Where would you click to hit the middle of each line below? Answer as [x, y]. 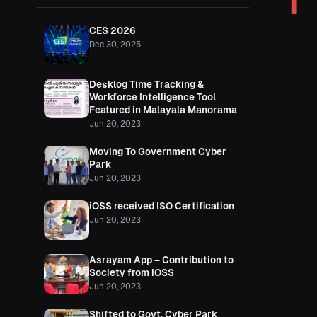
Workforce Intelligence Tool [152, 97]
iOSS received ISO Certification [162, 206]
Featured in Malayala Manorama [163, 110]
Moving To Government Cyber [158, 152]
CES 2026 [113, 31]
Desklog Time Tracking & [146, 85]
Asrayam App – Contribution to [161, 260]
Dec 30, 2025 [115, 45]
